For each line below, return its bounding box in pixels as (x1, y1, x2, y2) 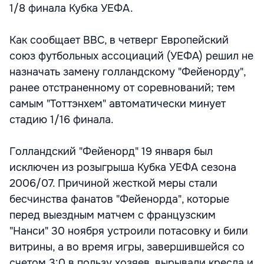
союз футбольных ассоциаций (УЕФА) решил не (9, 49, 253, 62)
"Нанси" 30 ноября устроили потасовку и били (9, 225, 248, 237)
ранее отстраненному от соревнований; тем (9, 81, 235, 94)
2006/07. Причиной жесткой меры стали (9, 177, 217, 190)
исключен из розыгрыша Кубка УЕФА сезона (9, 161, 236, 174)
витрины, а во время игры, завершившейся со (9, 240, 245, 253)
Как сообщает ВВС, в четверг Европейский (9, 34, 229, 47)
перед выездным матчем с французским (9, 209, 216, 222)
